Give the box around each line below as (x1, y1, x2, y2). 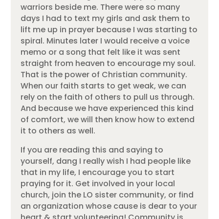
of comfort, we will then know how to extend (21, 113, 195, 125)
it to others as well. (21, 125, 96, 136)
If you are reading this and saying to (21, 144, 164, 155)
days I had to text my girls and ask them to (21, 12, 191, 24)
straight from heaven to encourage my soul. (21, 57, 196, 69)
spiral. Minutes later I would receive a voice (21, 35, 190, 46)
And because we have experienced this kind (21, 102, 194, 114)
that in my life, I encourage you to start (21, 166, 175, 178)
